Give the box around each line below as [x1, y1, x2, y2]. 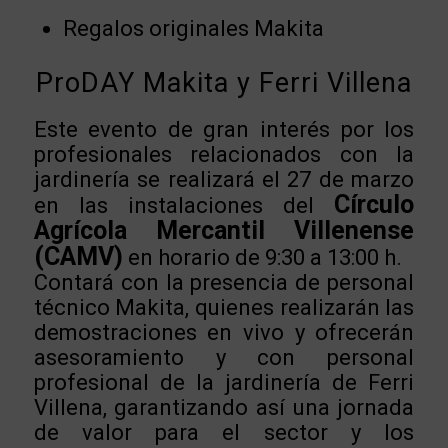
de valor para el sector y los [33, 420, 415, 446]
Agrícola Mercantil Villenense [33, 216, 415, 246]
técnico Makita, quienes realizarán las [33, 295, 415, 321]
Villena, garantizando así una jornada [33, 395, 415, 421]
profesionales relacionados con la [33, 142, 415, 168]
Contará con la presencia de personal [33, 270, 415, 296]
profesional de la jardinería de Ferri [33, 370, 415, 396]
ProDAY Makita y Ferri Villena [35, 66, 412, 99]
